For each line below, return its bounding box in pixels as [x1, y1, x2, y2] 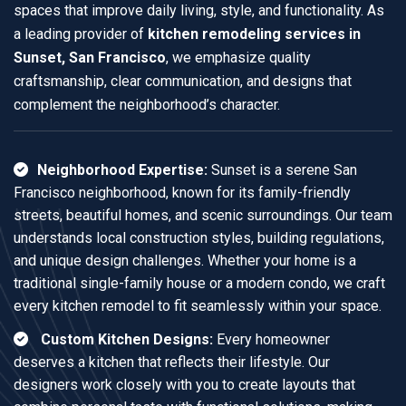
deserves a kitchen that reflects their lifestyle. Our [14, 353, 330, 371]
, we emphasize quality [166, 48, 311, 66]
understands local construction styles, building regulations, [14, 228, 384, 246]
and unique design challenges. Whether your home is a [14, 251, 356, 269]
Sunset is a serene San [208, 160, 357, 179]
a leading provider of [14, 24, 148, 43]
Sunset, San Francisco [14, 48, 166, 66]
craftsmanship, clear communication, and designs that [14, 72, 352, 90]
